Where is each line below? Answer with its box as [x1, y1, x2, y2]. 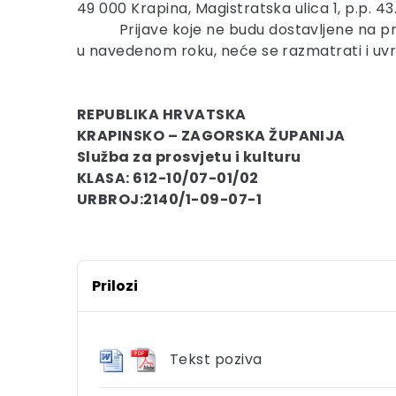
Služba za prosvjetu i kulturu [77, 147, 301, 167]
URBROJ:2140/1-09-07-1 [77, 189, 263, 209]
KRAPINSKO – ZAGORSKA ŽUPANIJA [77, 126, 346, 146]
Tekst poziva [170, 349, 263, 370]
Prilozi [92, 276, 138, 296]
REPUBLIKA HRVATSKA [77, 104, 247, 125]
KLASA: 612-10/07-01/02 [77, 168, 259, 188]
